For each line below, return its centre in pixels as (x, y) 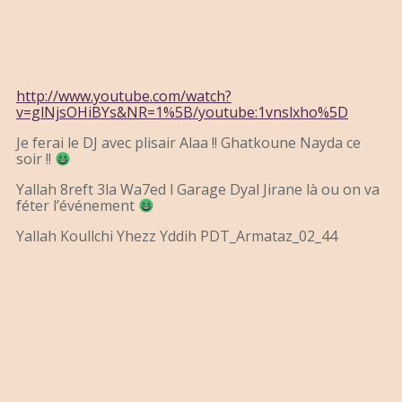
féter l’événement (77, 206)
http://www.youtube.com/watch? (124, 96)
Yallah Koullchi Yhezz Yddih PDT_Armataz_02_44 (177, 236)
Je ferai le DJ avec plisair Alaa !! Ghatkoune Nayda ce (188, 143)
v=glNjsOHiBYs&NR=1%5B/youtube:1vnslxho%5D (182, 113)
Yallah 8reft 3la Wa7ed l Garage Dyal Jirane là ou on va (198, 190)
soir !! (35, 159)
